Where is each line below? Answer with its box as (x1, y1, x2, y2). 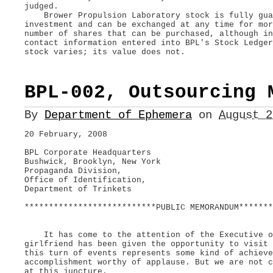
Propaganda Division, (24, 166, 122, 175)
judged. (24, 1, 58, 11)
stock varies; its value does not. (24, 47, 185, 57)
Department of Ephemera (44, 108, 192, 122)
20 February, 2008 (24, 129, 107, 139)
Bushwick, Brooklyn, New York (24, 157, 161, 166)
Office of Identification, (24, 175, 146, 185)
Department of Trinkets (24, 184, 132, 194)
